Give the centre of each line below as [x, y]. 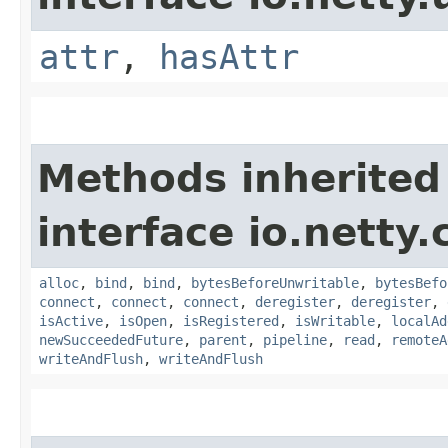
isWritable [335, 320]
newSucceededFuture [111, 339]
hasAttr [229, 56]
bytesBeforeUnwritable [275, 282]
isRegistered [231, 320]
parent [223, 339]
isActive [71, 320]
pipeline [295, 339]
